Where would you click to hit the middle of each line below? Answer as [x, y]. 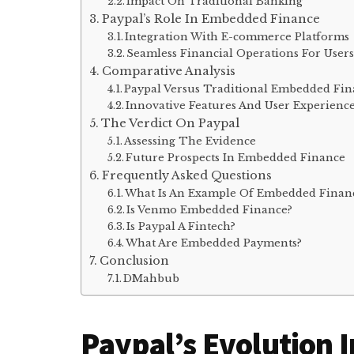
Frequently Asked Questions [186, 176]
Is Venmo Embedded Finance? [210, 210]
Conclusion [134, 261]
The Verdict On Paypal [170, 124]
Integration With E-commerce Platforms [237, 37]
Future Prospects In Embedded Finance [236, 158]
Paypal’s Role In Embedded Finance [211, 19]
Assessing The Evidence [190, 141]
